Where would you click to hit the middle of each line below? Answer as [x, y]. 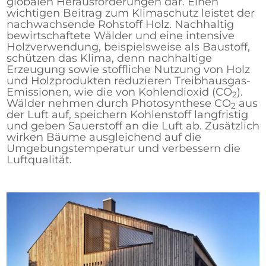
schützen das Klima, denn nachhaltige [109, 58]
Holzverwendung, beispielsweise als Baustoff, [128, 47]
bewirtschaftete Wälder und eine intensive [120, 35]
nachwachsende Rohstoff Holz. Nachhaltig [120, 24]
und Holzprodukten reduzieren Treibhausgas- [128, 80]
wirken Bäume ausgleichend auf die [104, 137]
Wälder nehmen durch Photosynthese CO [118, 103]
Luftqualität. [39, 159]
